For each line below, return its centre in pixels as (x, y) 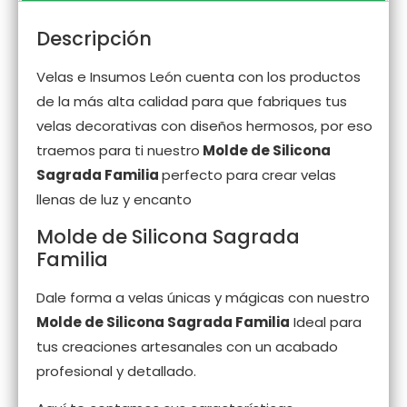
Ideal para (326, 322)
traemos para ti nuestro (118, 151)
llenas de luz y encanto (114, 200)
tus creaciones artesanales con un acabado (187, 346)
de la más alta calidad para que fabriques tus (192, 102)
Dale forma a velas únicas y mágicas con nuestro (203, 297)
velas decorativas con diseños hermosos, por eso (204, 126)
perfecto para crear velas (249, 175)
